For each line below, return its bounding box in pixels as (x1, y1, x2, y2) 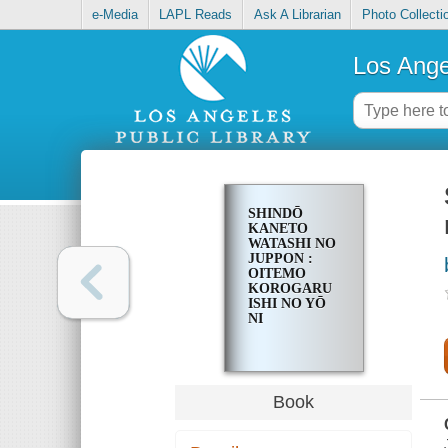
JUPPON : (247, 251, 313, 267)
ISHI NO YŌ (247, 296, 326, 312)
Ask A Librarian (253, 7, 341, 23)
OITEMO (247, 266, 306, 282)
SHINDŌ (247, 206, 303, 222)
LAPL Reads (159, 7, 233, 23)
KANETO (247, 221, 308, 237)
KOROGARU (247, 281, 332, 297)
